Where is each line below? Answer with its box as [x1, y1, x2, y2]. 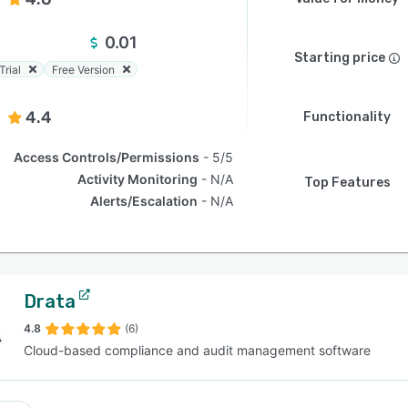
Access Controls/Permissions [14, 149, 200, 165]
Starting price [294, 50, 385, 66]
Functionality [303, 109, 391, 125]
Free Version [52, 62, 115, 76]
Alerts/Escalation [90, 193, 199, 209]
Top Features [303, 175, 391, 190]
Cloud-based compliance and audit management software [24, 342, 371, 358]
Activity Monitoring [77, 171, 199, 187]
